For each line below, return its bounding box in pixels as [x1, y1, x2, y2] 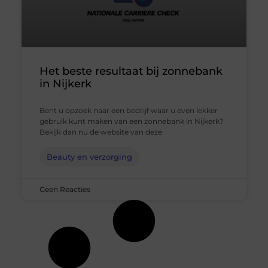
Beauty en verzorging [46, 152, 132, 162]
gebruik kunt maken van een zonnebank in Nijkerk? [39, 117, 224, 126]
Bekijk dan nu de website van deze [39, 127, 162, 137]
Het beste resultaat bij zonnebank [39, 65, 223, 78]
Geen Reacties [39, 185, 90, 194]
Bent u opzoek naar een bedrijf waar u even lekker [39, 106, 218, 115]
